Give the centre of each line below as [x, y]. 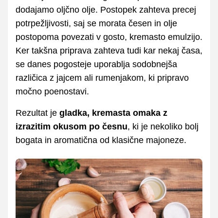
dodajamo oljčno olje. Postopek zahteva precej [106, 9]
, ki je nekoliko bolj [163, 126]
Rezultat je [37, 113]
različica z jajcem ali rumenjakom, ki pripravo [102, 78]
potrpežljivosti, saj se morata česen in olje [96, 23]
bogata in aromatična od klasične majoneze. [101, 140]
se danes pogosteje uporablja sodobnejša [96, 64]
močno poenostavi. [52, 91]
